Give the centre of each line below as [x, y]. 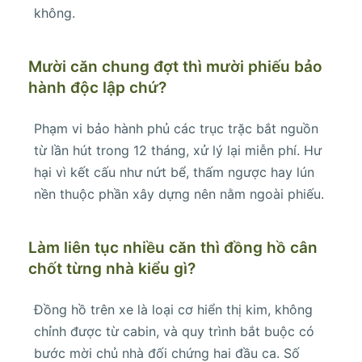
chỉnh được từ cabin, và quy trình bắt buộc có [174, 332]
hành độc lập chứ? [97, 88]
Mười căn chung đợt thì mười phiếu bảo [175, 67]
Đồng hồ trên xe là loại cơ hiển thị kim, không [173, 310]
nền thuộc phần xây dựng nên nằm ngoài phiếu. [179, 194]
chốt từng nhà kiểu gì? [112, 269]
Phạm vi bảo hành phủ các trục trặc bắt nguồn [176, 129]
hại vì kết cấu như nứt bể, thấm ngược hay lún [174, 173]
